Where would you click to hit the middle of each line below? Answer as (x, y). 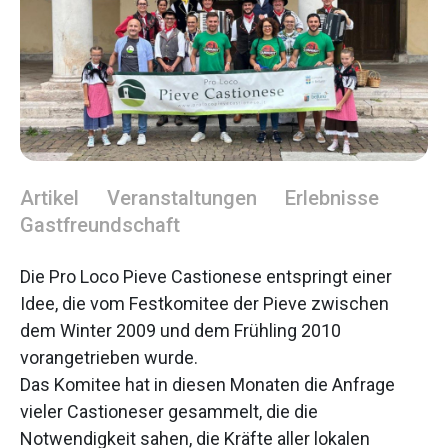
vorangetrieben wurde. (109, 357)
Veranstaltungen (182, 197)
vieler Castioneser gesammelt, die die (169, 411)
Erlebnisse (332, 197)
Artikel (49, 197)
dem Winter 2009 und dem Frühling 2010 (180, 330)
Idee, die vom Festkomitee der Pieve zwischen (204, 303)
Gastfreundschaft (100, 224)
